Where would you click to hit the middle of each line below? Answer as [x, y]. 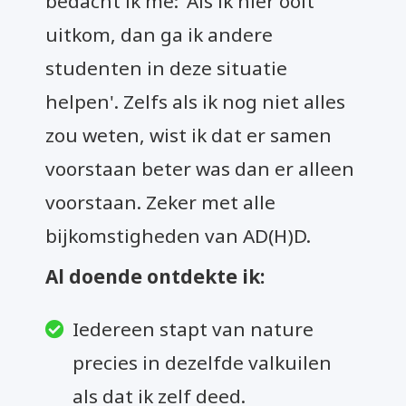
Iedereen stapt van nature [193, 329]
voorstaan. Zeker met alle [160, 202]
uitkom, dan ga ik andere [159, 34]
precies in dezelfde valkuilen [203, 362]
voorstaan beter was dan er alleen [200, 168]
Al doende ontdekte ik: [155, 276]
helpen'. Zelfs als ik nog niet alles [195, 101]
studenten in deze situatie [166, 68]
